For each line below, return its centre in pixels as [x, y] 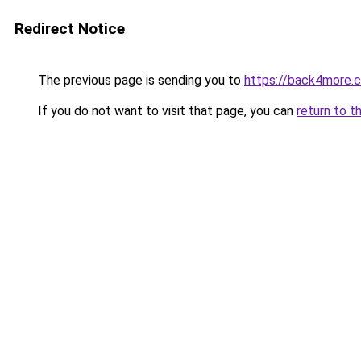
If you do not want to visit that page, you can [166, 111]
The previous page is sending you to [139, 80]
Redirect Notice [70, 29]
